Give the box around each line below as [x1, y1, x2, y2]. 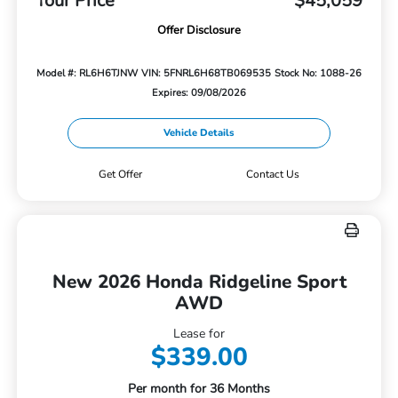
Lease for [173, 324, 225, 342]
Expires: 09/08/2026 [152, 85, 246, 99]
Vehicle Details [163, 125, 235, 139]
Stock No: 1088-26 [274, 66, 362, 80]
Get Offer [98, 166, 142, 181]
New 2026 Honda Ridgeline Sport [52, 268, 346, 294]
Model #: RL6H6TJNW [36, 66, 139, 80]
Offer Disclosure [157, 21, 241, 38]
